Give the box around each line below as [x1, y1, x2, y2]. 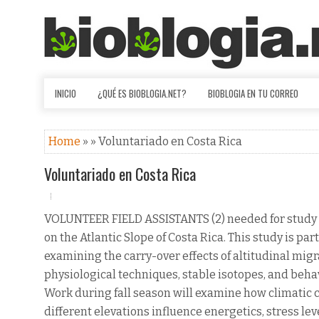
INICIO [55, 86, 76, 100]
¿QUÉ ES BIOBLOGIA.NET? [98, 86, 187, 100]
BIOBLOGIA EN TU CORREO [208, 86, 298, 100]
